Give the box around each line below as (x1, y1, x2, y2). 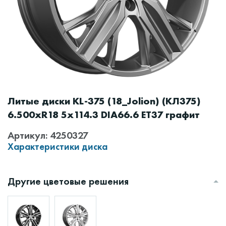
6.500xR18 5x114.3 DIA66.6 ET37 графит (8, 108, 200, 121)
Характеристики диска (8, 140, 107, 153)
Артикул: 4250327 (8, 129, 88, 142)
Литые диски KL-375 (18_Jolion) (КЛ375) (8, 94, 201, 107)
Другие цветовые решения (8, 175, 129, 188)
